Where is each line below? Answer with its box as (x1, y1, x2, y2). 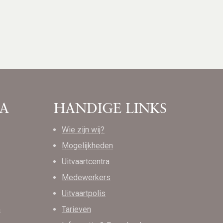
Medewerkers (62, 172, 111, 182)
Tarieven (62, 204, 91, 214)
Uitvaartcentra (62, 156, 110, 166)
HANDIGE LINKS (54, 99, 167, 116)
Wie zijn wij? (62, 124, 105, 134)
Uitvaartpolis (62, 188, 106, 198)
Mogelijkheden (62, 140, 113, 150)
